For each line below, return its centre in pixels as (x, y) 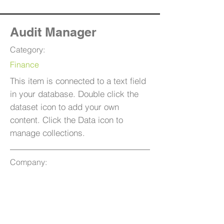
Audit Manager (53, 32)
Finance (24, 64)
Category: (27, 49)
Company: (28, 162)
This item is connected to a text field (78, 81)
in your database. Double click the (74, 94)
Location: (26, 192)
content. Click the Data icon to (66, 120)
